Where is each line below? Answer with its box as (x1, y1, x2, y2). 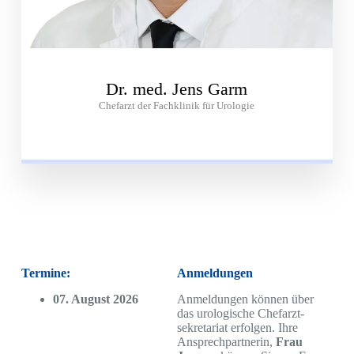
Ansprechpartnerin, (176, 334, 276, 348)
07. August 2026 (52, 292, 138, 306)
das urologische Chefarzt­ (176, 306, 304, 320)
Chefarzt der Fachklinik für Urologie (99, 100, 255, 112)
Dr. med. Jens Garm (106, 79, 248, 100)
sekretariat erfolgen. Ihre (176, 320, 298, 334)
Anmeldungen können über (176, 292, 314, 306)
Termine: (21, 266, 118, 281)
